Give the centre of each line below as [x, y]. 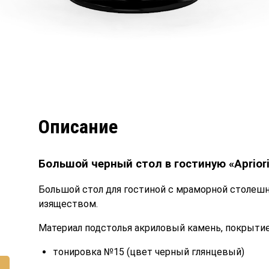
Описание [78, 126]
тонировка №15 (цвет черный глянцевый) [149, 252]
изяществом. [68, 204]
